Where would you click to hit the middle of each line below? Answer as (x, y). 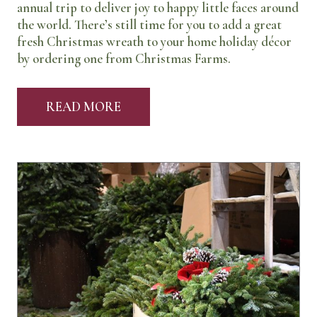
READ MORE (83, 106)
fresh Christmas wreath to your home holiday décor (154, 42)
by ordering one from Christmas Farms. (124, 59)
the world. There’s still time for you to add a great (149, 25)
